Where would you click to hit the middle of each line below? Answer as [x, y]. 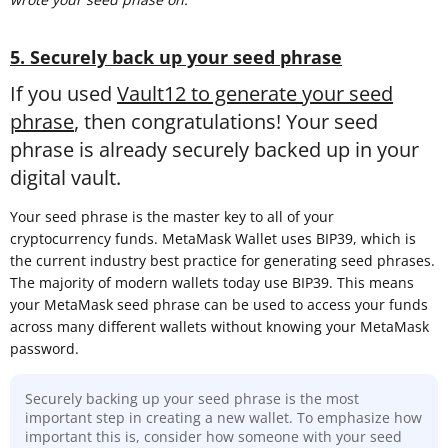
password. [44, 348]
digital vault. [65, 177]
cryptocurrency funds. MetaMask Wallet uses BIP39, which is [213, 238]
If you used [63, 93]
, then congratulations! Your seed [226, 121]
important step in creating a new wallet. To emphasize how [223, 417]
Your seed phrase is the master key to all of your [172, 216]
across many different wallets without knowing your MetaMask [219, 326]
